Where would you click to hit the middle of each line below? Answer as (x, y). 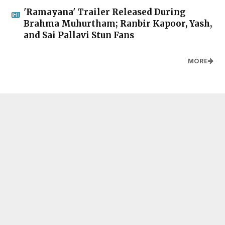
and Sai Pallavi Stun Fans (79, 35)
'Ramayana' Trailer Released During (104, 12)
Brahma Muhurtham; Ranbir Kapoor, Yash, (118, 23)
